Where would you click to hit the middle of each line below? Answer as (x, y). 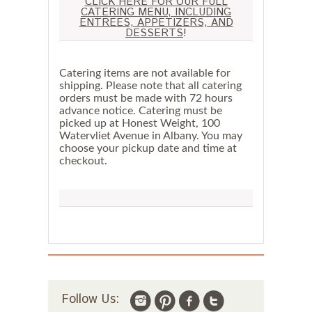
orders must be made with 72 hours (146, 98)
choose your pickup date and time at (148, 148)
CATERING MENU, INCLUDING (156, 12)
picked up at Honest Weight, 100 (140, 123)
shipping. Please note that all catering (150, 85)
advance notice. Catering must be (141, 110)
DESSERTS (154, 33)
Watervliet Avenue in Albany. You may (151, 135)
